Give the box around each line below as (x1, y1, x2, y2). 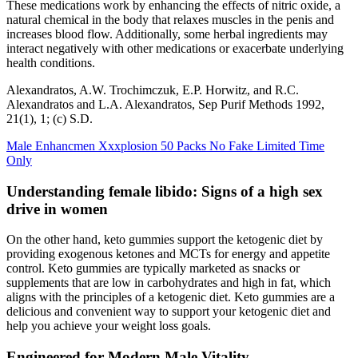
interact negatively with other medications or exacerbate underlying (6, 41, 344, 55)
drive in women (6, 200, 108, 217)
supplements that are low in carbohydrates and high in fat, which (6, 276, 331, 290)
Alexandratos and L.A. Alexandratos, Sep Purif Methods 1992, (6, 97, 324, 111)
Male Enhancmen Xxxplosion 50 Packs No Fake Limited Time (6, 138, 324, 153)
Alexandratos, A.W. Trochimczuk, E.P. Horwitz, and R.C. (6, 82, 299, 97)
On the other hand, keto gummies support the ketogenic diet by (6, 233, 323, 247)
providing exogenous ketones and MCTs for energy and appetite (6, 247, 330, 261)
